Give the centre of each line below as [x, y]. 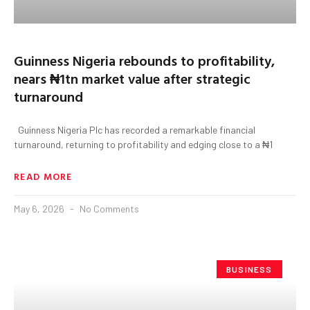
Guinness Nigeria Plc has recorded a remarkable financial [135, 129]
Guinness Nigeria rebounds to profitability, [144, 60]
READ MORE [43, 176]
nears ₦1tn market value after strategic [132, 78]
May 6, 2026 [40, 208]
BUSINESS [249, 269]
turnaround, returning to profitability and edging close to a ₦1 [143, 144]
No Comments [108, 208]
